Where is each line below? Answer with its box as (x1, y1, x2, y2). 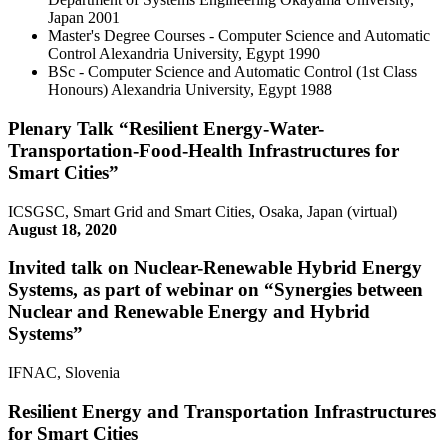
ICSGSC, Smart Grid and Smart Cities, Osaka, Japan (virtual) (8, 202, 397, 220)
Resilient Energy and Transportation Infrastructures (8, 400, 436, 422)
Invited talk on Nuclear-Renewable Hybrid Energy (8, 257, 422, 279)
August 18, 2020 (8, 220, 117, 238)
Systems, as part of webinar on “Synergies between (8, 279, 423, 301)
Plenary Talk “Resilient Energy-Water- (8, 117, 324, 139)
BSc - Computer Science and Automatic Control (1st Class (48, 63, 417, 81)
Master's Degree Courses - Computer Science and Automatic (48, 27, 430, 45)
